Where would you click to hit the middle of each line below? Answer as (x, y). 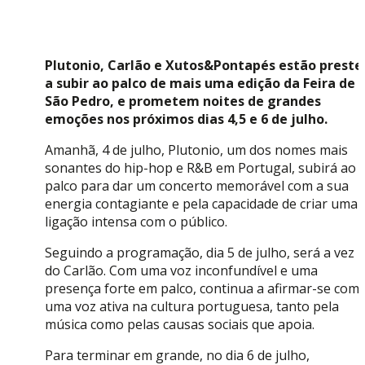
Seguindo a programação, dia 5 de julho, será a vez (200, 253)
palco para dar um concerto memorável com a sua (197, 186)
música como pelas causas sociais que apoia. (180, 325)
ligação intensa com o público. (136, 222)
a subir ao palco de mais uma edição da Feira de (200, 84)
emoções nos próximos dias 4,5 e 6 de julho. (186, 119)
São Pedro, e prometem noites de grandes (183, 101)
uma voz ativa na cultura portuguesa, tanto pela (192, 307)
